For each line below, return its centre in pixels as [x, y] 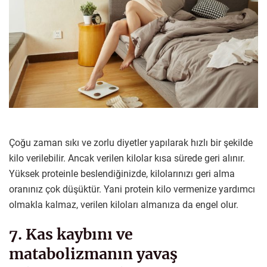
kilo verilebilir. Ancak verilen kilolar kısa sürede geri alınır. [127, 158]
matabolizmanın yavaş [93, 254]
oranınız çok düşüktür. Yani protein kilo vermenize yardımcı [132, 189]
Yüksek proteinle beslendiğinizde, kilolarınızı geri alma [122, 173]
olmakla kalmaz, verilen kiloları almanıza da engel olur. [124, 204]
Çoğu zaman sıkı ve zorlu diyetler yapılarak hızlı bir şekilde [131, 142]
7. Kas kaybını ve [71, 235]
